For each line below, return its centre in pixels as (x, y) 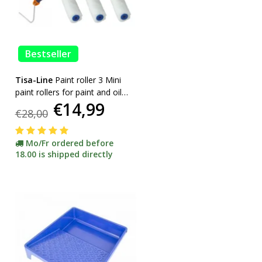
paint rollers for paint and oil (68, 92)
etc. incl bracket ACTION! (62, 104)
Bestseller (48, 54)
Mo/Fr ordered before (69, 143)
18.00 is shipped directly (64, 154)
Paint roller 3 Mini (88, 80)
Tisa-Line (34, 80)
